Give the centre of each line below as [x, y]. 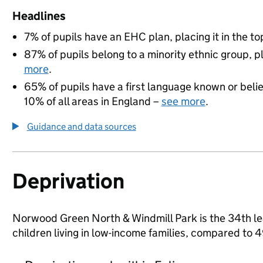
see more [183, 101]
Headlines [39, 16]
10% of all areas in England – [92, 101]
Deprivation [68, 181]
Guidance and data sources [81, 127]
